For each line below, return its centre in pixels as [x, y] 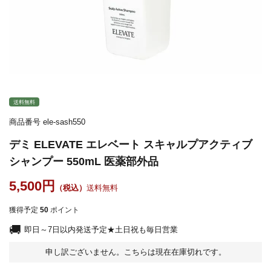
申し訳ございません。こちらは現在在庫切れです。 [135, 252]
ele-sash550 [64, 122]
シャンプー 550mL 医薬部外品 [84, 162]
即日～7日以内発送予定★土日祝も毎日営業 [101, 230]
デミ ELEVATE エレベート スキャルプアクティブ [131, 145]
